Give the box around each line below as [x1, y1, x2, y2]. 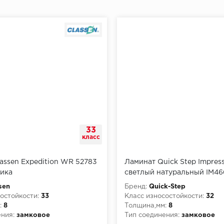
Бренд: [124, 183, 147, 189]
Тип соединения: [124, 212, 179, 218]
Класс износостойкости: [124, 193, 204, 199]
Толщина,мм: [124, 202, 166, 208]
